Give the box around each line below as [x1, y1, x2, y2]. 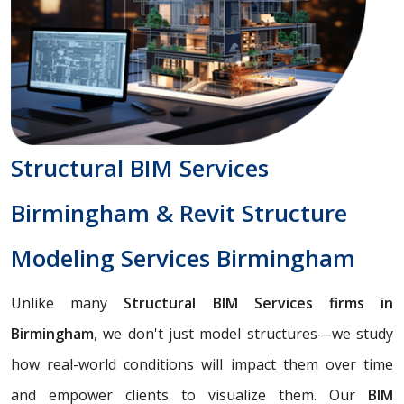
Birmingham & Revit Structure [11, 196, 347, 229]
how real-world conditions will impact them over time [11, 353, 393, 374]
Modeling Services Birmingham [11, 241, 355, 274]
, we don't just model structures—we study [94, 323, 393, 344]
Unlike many [11, 292, 124, 313]
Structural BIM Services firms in [124, 292, 394, 313]
